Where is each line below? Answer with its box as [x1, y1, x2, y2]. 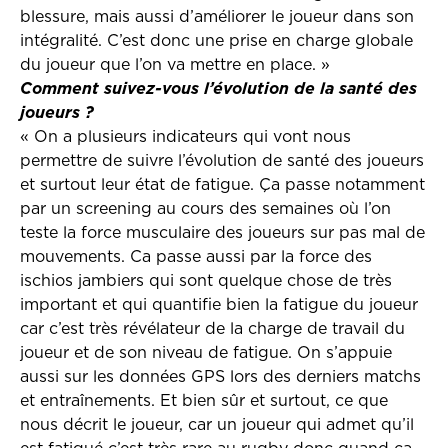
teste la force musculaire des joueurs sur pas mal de [20, 225, 425, 241]
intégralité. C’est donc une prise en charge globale [20, 33, 413, 49]
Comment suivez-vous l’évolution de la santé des [20, 81, 417, 97]
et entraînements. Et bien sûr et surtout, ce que [20, 393, 388, 409]
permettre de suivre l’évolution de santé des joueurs [20, 153, 424, 169]
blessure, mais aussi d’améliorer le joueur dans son [20, 9, 414, 25]
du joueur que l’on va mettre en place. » [20, 57, 330, 73]
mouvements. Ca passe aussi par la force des [20, 249, 372, 265]
